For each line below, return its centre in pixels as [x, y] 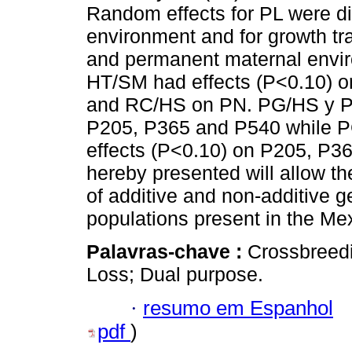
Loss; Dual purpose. [175, 275]
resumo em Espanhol [238, 308]
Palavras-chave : [167, 252]
